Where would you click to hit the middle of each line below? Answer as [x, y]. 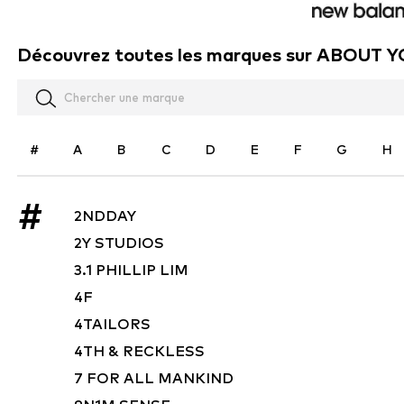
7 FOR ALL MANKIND [154, 379]
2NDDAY [105, 216]
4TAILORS [112, 325]
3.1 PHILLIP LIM [131, 271]
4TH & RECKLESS [139, 352]
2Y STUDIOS [119, 243]
